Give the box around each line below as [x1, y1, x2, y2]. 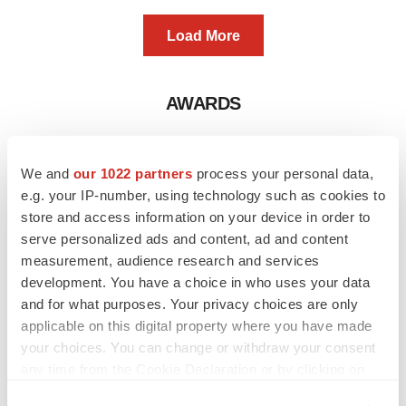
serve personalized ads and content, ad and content [21, 230, 348, 246]
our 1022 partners [72, 165, 192, 181]
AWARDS [165, 93, 241, 113]
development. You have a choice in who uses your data [21, 274, 370, 290]
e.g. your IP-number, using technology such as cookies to [21, 187, 385, 203]
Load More [166, 28, 240, 43]
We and [21, 165, 73, 181]
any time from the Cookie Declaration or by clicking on [21, 361, 364, 377]
